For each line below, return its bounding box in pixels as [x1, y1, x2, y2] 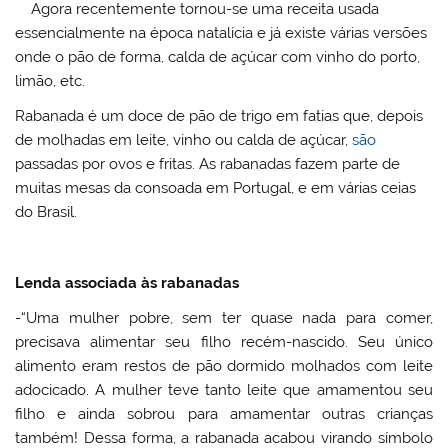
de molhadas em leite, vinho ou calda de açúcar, [15, 131, 353, 150]
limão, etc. [15, 71, 86, 90]
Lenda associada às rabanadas [15, 274, 240, 293]
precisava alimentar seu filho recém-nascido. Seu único [15, 333, 433, 352]
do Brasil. [15, 203, 78, 222]
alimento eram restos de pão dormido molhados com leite [15, 357, 433, 376]
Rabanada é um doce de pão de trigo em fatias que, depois [15, 107, 424, 126]
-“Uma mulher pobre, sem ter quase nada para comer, [15, 309, 433, 328]
